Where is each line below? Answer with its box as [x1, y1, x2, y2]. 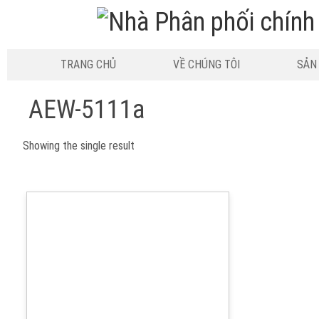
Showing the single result [23, 139, 135, 152]
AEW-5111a [28, 95, 145, 125]
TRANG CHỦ [60, 58, 116, 71]
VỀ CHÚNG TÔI [172, 58, 240, 71]
